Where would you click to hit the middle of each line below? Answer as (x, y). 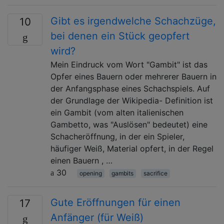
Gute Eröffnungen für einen (115, 202)
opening (90, 173)
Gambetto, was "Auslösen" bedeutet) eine (129, 124)
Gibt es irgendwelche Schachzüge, (133, 21)
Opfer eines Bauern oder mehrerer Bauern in (133, 76)
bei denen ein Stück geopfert (120, 36)
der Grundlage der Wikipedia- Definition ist (132, 100)
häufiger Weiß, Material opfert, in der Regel (132, 148)
